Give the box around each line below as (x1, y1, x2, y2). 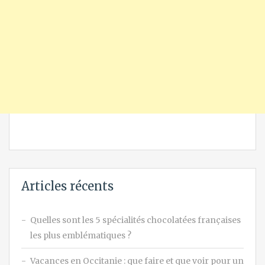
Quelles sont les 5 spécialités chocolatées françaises (30, 215, 241, 226)
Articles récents (21, 179, 114, 194)
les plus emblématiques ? (30, 230, 131, 241)
